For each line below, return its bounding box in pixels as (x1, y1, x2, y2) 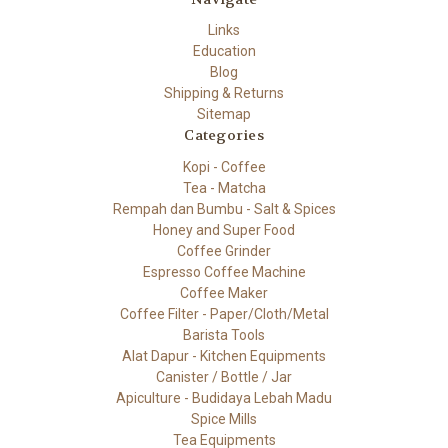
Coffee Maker (180, 285, 268, 302)
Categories (184, 126, 264, 145)
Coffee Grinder (177, 243, 271, 260)
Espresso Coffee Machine (142, 264, 306, 281)
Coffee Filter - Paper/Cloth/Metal (119, 306, 329, 323)
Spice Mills (191, 411, 257, 428)
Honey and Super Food (153, 222, 295, 239)
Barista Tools (183, 327, 265, 344)
